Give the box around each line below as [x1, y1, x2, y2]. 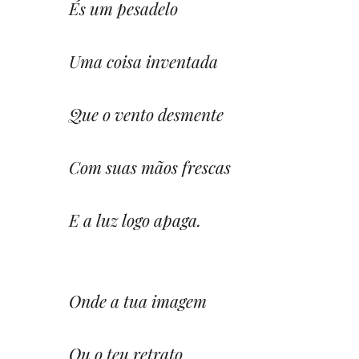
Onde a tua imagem [69, 288, 207, 312]
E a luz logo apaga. [69, 208, 201, 231]
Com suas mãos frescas [69, 155, 231, 178]
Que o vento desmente [69, 102, 224, 125]
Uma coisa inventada [69, 49, 218, 72]
